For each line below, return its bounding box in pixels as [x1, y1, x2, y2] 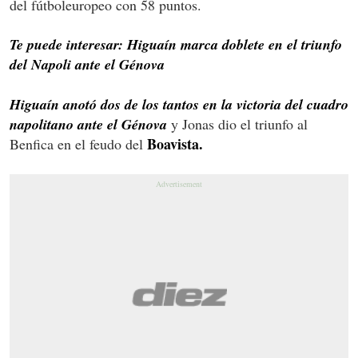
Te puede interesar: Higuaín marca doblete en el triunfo [10, 34, 342, 54]
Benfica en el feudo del [10, 133, 143, 153]
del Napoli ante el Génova [10, 54, 165, 74]
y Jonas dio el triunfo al [167, 113, 308, 133]
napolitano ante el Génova [10, 113, 167, 134]
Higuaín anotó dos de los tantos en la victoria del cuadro [10, 93, 348, 114]
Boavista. [143, 133, 203, 154]
